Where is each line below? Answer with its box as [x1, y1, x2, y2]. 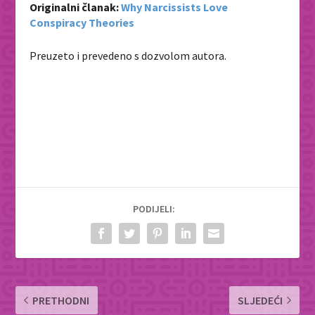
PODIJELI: [133, 202, 175, 215]
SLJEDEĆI [237, 292, 283, 307]
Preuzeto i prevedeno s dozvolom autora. [30, 49, 227, 63]
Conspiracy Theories [30, 15, 135, 30]
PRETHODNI [32, 292, 90, 307]
